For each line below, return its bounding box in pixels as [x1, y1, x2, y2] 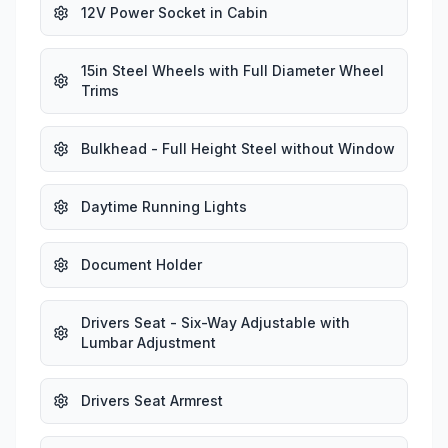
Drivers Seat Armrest [81, 391, 223, 409]
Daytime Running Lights [81, 197, 247, 215]
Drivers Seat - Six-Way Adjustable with [81, 313, 350, 331]
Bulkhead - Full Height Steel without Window [81, 139, 395, 157]
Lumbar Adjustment [81, 333, 216, 351]
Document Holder [81, 255, 202, 273]
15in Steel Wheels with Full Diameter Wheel [81, 61, 384, 79]
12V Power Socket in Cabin [81, 3, 268, 21]
